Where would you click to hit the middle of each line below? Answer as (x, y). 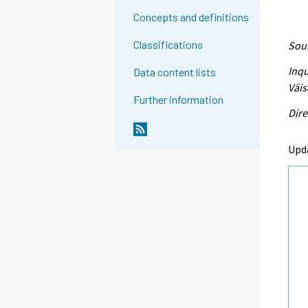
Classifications (168, 45)
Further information (179, 100)
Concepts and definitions (191, 17)
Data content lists (175, 72)
